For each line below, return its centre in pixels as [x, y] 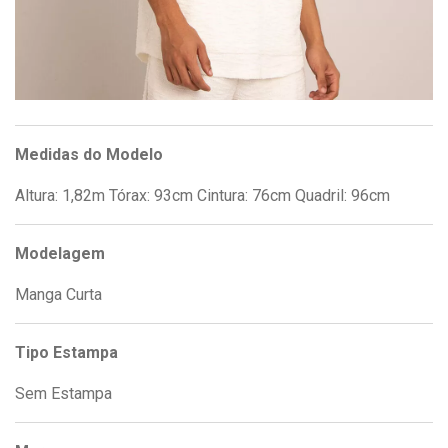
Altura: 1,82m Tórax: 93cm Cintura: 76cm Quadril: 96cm [202, 196]
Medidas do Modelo [89, 155]
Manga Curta [58, 295]
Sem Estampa [63, 394]
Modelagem [60, 254]
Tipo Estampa [66, 353]
